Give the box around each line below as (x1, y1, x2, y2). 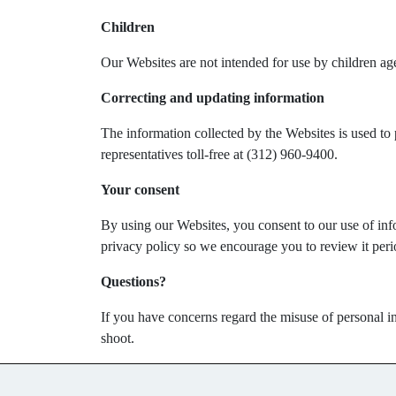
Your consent (101, 182, 179, 197)
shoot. (101, 331, 134, 346)
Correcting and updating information (101, 90, 324, 105)
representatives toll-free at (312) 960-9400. (101, 147, 338, 162)
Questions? (101, 274, 166, 289)
